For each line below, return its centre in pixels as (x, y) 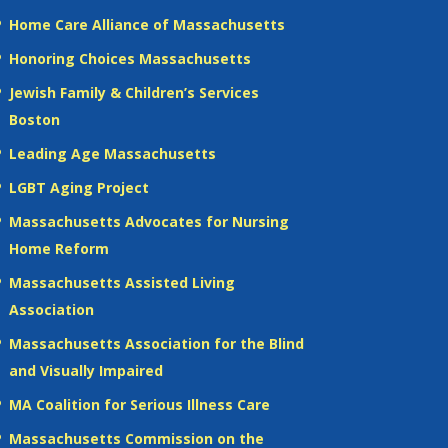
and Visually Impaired (85, 370)
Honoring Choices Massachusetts (129, 58)
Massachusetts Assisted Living (121, 282)
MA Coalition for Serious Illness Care (139, 404)
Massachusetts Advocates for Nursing (148, 221)
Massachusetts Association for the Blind (156, 343)
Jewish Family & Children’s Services (133, 92)
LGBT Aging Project (78, 187)
